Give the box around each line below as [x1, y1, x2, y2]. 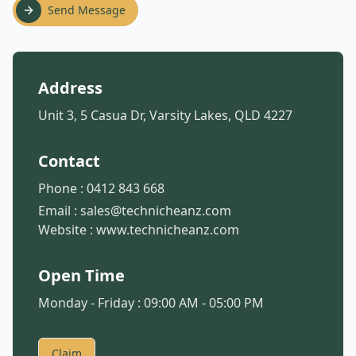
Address [38, 77, 103, 99]
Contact [38, 150, 100, 172]
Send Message [48, 2, 126, 17]
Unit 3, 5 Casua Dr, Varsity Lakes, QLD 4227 [38, 106, 292, 124]
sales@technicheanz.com [80, 202, 231, 219]
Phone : [38, 180, 87, 197]
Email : [38, 202, 80, 219]
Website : [38, 221, 96, 238]
